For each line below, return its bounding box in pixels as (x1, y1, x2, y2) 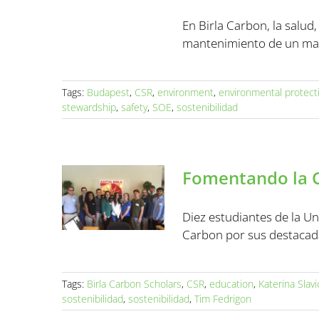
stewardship (62, 100, 116, 114)
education (209, 277, 253, 291)
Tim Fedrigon (194, 292, 251, 305)
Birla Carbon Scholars (87, 277, 182, 291)
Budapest (87, 85, 130, 99)
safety (121, 100, 147, 114)
